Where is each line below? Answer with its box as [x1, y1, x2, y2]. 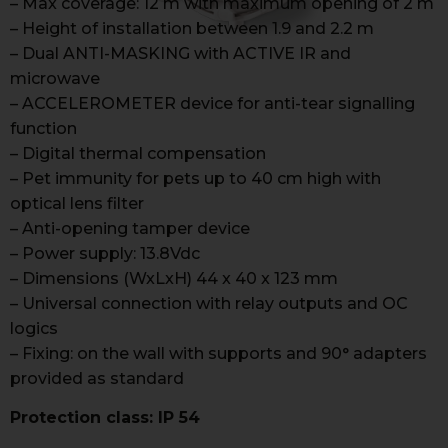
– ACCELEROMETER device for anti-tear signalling [10, 94, 415, 113]
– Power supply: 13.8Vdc [10, 244, 200, 263]
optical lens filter [10, 194, 144, 213]
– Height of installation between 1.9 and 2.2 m [10, 19, 374, 38]
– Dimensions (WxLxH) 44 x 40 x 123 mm [10, 269, 338, 288]
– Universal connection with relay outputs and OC [10, 294, 408, 313]
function [10, 119, 77, 138]
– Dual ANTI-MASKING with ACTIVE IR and [10, 44, 351, 63]
